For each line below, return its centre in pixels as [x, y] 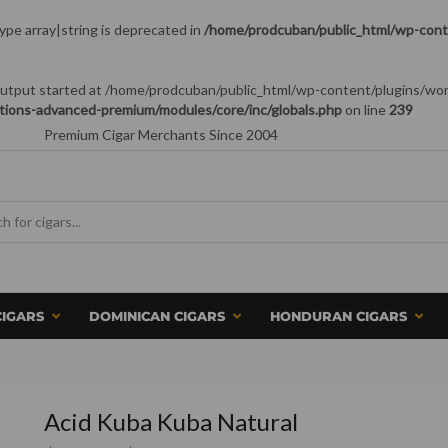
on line [365, 109]
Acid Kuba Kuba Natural [171, 421]
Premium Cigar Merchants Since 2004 [161, 134]
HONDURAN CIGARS [338, 316]
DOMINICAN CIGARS [157, 316]
